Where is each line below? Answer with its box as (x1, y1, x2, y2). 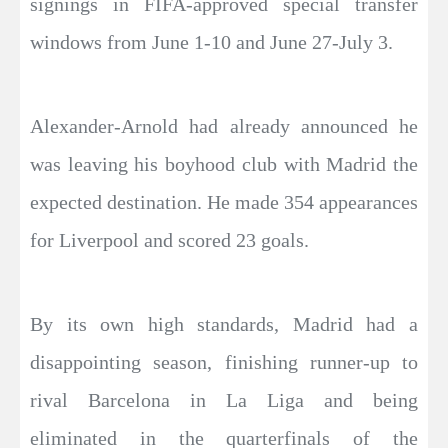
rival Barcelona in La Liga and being (30, 388, 418, 411)
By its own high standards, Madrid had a (30, 312, 418, 335)
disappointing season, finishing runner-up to (30, 350, 418, 373)
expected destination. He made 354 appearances (30, 190, 418, 213)
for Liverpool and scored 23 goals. (30, 228, 309, 251)
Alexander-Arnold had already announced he (30, 114, 418, 137)
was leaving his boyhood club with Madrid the (30, 152, 418, 175)
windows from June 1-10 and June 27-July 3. (30, 30, 393, 53)
